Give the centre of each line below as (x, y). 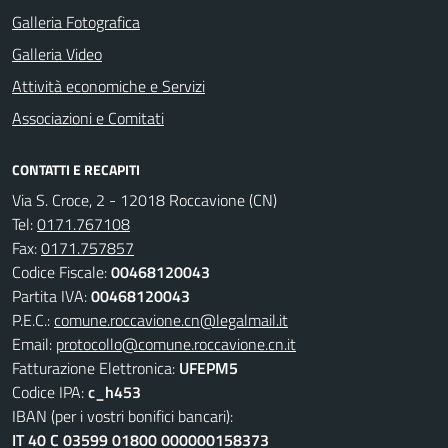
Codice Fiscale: (61, 272)
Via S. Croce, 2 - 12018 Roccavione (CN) (144, 200)
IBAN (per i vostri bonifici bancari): (122, 416)
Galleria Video (57, 54)
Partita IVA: (51, 296)
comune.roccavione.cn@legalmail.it (171, 320)
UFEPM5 (208, 368)
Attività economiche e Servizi (108, 86)
